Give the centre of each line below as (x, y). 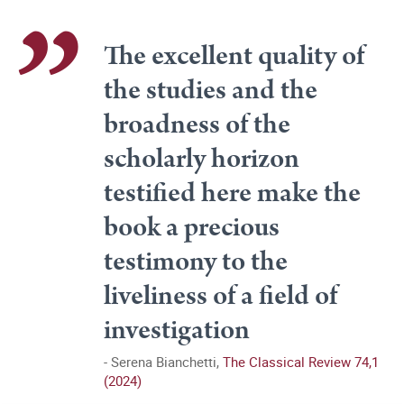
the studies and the (211, 91)
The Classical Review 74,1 (301, 362)
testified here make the (232, 193)
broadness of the (197, 125)
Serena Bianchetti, (167, 362)
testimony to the (196, 262)
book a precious (192, 228)
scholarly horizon (202, 159)
